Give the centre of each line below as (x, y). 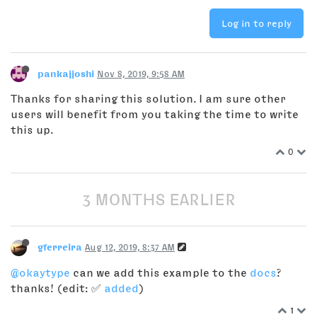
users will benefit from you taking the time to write (155, 114)
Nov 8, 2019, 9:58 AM (141, 73)
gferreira (60, 247)
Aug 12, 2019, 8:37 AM (130, 247)
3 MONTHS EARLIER (158, 200)
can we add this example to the (160, 272)
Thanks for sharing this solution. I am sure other (148, 98)
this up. (32, 129)
